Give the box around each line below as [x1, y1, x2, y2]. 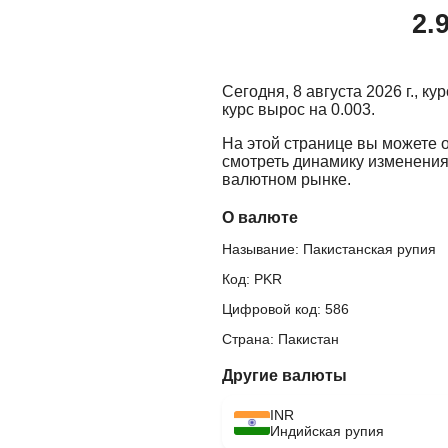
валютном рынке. [222, 170, 351, 188]
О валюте [222, 208, 298, 226]
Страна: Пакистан [222, 330, 339, 347]
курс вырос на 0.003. [222, 100, 375, 118]
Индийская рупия [270, 422, 384, 439]
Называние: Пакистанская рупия [222, 240, 436, 257]
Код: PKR [222, 270, 282, 287]
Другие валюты [222, 366, 347, 384]
